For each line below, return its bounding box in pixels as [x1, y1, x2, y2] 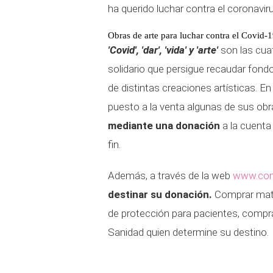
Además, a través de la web [108, 169, 233, 182]
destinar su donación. [108, 188, 214, 200]
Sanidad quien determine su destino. [108, 226, 269, 238]
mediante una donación [108, 119, 220, 132]
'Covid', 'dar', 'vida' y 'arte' [108, 44, 221, 56]
